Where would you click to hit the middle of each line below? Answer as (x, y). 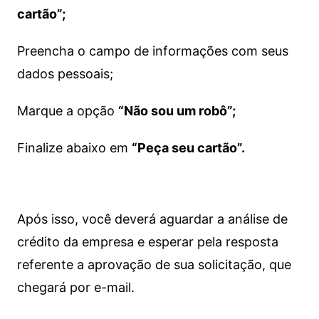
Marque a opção (67, 111)
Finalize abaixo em (74, 148)
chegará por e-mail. (75, 287)
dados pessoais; (65, 74)
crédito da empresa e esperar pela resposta (147, 242)
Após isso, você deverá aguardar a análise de (152, 219)
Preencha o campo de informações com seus (152, 51)
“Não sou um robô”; (177, 111)
